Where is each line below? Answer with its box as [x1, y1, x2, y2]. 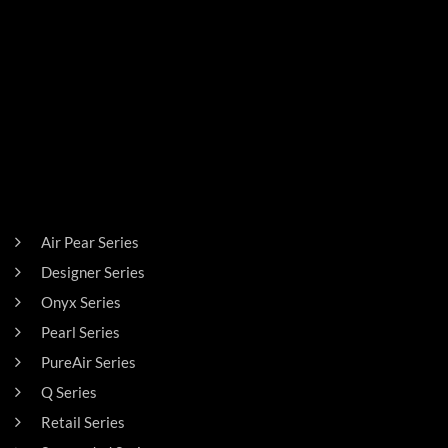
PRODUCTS [15, 191, 98, 210]
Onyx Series [40, 292, 121, 311]
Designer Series [40, 262, 145, 281]
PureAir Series [40, 352, 136, 371]
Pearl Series [40, 322, 120, 341]
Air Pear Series [40, 232, 139, 251]
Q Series [40, 382, 97, 401]
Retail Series [40, 412, 125, 431]
